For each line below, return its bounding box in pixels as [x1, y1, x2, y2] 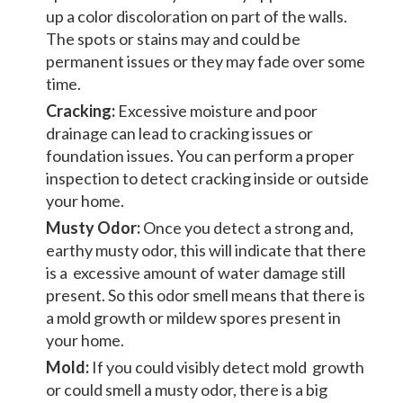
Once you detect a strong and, [140, 217, 354, 237]
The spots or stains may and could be [46, 28, 300, 49]
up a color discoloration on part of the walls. [46, 5, 347, 26]
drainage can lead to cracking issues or [46, 122, 313, 143]
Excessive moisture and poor [118, 100, 318, 121]
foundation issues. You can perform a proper [46, 145, 357, 166]
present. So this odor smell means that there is [46, 284, 365, 305]
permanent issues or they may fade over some [46, 50, 365, 71]
